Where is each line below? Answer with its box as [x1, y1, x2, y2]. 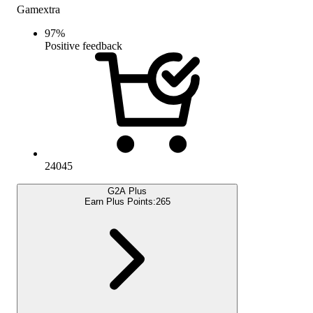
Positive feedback [45, 39, 122, 52]
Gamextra [17, 3, 60, 15]
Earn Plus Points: [84, 196, 156, 207]
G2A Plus [108, 185, 147, 196]
